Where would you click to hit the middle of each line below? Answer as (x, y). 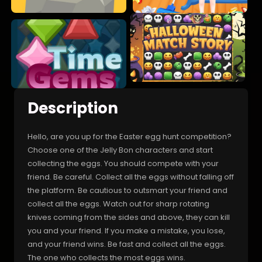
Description (73, 108)
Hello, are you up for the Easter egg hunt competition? (130, 136)
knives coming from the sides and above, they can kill (129, 217)
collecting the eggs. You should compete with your (123, 163)
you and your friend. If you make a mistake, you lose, (126, 230)
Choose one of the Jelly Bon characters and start (120, 150)
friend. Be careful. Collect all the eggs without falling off (131, 177)
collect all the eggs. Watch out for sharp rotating (118, 204)
